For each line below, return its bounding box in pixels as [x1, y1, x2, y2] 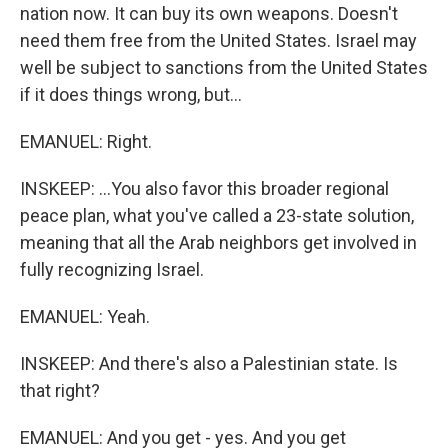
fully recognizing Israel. [20, 259, 204, 280]
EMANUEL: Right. [20, 131, 152, 152]
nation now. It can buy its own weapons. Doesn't [20, 3, 398, 24]
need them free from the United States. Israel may [20, 30, 417, 51]
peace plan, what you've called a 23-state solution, [20, 205, 414, 226]
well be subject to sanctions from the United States [20, 57, 428, 78]
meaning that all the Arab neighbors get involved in [20, 232, 417, 253]
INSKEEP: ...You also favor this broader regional [20, 178, 389, 199]
